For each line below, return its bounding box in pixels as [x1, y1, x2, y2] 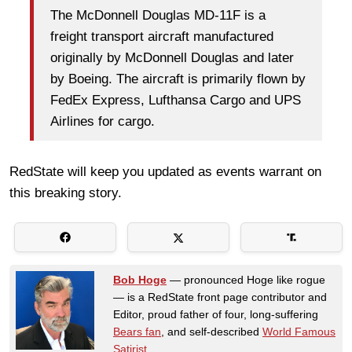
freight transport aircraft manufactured [50, 29, 273, 45]
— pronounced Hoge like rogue [167, 273, 325, 286]
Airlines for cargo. [50, 114, 155, 130]
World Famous [262, 324, 335, 338]
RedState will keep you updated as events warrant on [9, 163, 321, 179]
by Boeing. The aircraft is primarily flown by [50, 71, 306, 87]
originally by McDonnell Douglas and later [50, 50, 294, 66]
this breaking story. [9, 185, 122, 200]
